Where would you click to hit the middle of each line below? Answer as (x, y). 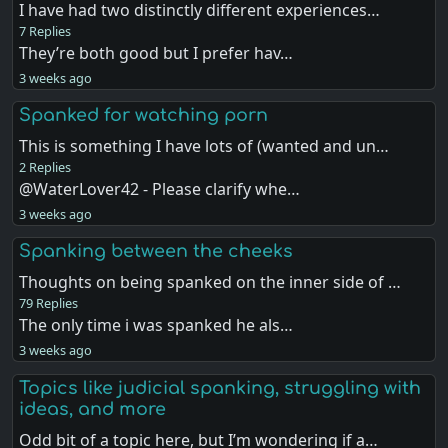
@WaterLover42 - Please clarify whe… (160, 189)
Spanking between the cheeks (156, 251)
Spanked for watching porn (144, 115)
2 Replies (45, 167)
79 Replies (49, 303)
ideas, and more (93, 408)
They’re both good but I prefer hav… (156, 53)
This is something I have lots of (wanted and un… (204, 146)
